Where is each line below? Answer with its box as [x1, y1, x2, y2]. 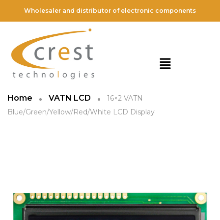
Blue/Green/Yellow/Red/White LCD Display [7, 108, 155, 116]
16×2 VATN [105, 94, 143, 103]
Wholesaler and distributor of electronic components [24, 7, 196, 14]
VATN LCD [49, 93, 91, 103]
